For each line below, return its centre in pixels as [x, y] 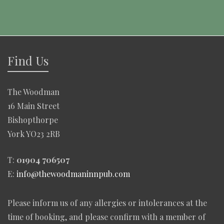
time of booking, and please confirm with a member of [106, 216]
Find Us [28, 60]
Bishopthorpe [33, 119]
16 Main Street [33, 105]
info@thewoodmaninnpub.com [73, 173]
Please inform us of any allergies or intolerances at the [107, 202]
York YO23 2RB [34, 133]
